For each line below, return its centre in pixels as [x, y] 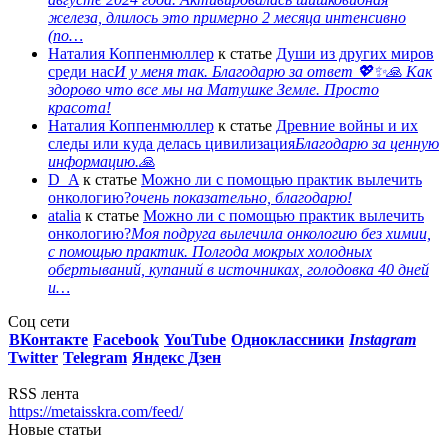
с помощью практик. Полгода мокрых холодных [210, 251]
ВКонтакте [48, 339]
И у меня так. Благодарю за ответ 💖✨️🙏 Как [273, 71]
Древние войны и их [347, 125]
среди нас [81, 71]
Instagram [382, 339]
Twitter [33, 357]
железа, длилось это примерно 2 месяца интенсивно [227, 17]
